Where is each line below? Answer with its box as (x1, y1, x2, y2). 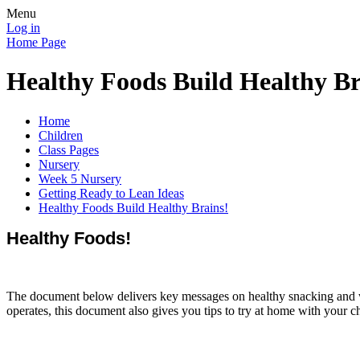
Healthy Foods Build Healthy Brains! (39, 200, 228, 215)
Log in (6, 21, 40, 35)
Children (39, 128, 83, 142)
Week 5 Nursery (39, 171, 121, 186)
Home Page (6, 35, 66, 49)
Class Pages (39, 142, 99, 157)
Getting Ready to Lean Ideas (39, 186, 184, 200)
